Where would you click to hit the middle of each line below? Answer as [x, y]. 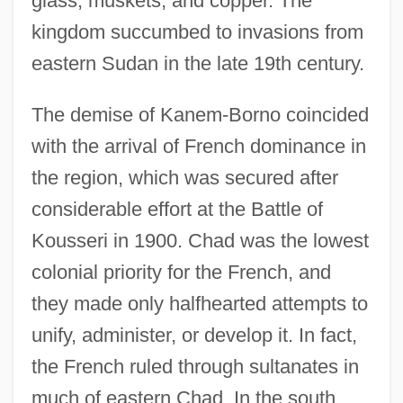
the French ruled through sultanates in [195, 366]
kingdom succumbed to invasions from [197, 31]
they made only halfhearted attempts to [199, 303]
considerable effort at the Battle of [177, 209]
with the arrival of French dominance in [198, 146]
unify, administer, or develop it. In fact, [194, 335]
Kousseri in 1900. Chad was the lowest [200, 240]
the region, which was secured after [184, 177]
